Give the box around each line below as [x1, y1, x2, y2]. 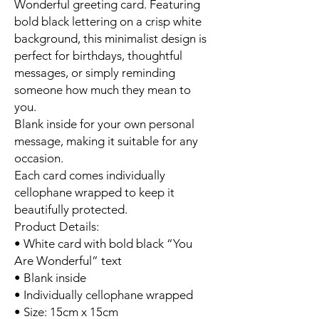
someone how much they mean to [14, 83, 191, 97]
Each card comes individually [14, 168, 165, 182]
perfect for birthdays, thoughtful [14, 48, 182, 63]
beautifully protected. [14, 202, 127, 216]
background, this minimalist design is [14, 31, 206, 46]
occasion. [14, 151, 63, 165]
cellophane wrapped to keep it [14, 185, 174, 199]
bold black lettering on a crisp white [14, 14, 202, 28]
